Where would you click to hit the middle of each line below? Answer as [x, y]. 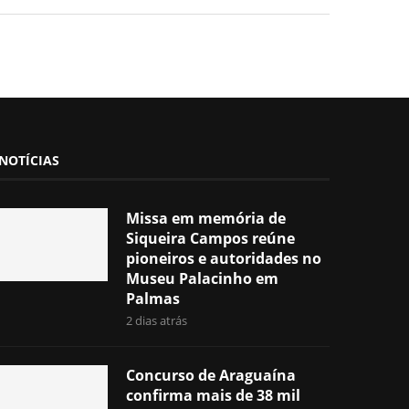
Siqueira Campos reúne [211, 238]
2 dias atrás [157, 320]
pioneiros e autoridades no [224, 258]
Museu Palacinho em [203, 278]
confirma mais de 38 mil [214, 395]
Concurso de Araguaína [211, 375]
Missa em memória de [206, 218]
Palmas [153, 298]
